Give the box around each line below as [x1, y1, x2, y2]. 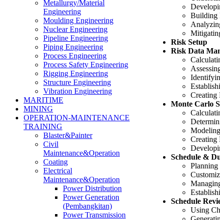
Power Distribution [63, 184, 122, 192]
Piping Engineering [43, 43, 103, 51]
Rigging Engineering [43, 69, 108, 78]
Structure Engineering [43, 78, 111, 86]
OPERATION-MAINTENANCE [24, 113, 130, 122]
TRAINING [24, 122, 62, 131]
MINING [24, 105, 53, 113]
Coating [43, 158, 68, 166]
